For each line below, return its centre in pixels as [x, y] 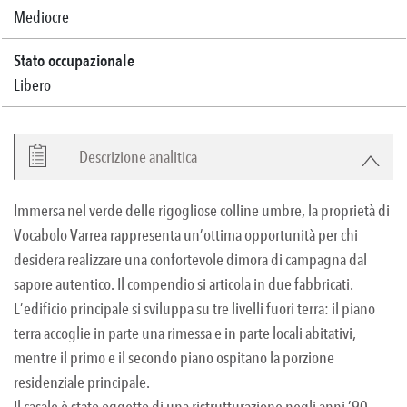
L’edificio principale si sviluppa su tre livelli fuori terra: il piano [194, 309]
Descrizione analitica [138, 157]
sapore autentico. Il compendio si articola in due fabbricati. [184, 284]
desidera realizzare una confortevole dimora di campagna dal [190, 260]
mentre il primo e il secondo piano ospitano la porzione [174, 358]
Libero [32, 85]
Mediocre [41, 17]
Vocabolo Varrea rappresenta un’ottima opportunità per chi [186, 235]
